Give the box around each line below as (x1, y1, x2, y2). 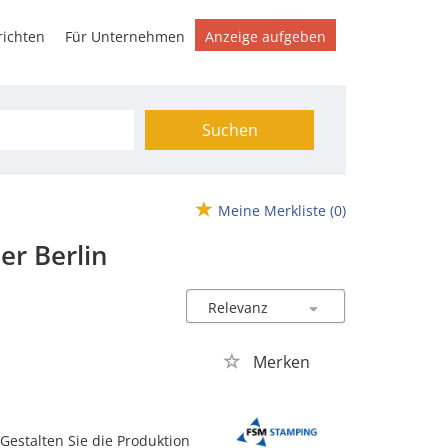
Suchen (201, 119, 258, 141)
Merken (252, 351, 310, 373)
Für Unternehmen (65, 27, 185, 46)
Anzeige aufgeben (205, 27, 326, 46)
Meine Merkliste (218, 201, 326, 220)
